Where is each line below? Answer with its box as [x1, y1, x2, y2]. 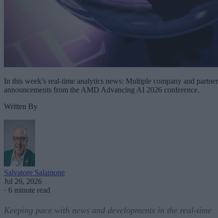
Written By [4, 102, 37, 111]
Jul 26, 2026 [4, 177, 42, 186]
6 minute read [8, 186, 50, 195]
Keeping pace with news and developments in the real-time [4, 205, 212, 216]
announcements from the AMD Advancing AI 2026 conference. [4, 86, 200, 94]
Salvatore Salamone [4, 168, 65, 177]
